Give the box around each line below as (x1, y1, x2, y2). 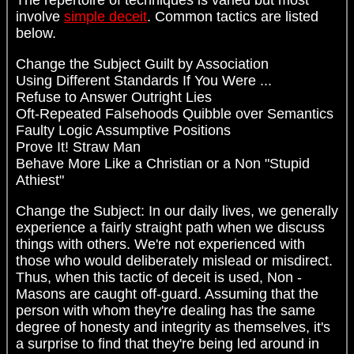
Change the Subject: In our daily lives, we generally (16, 202, 338, 219)
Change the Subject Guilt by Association (16, 55, 269, 72)
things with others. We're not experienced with (16, 235, 305, 252)
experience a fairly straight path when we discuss (16, 219, 325, 235)
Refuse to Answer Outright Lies (16, 88, 212, 105)
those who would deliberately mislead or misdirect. (16, 252, 333, 269)
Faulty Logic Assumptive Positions (16, 122, 231, 138)
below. (16, 24, 56, 41)
